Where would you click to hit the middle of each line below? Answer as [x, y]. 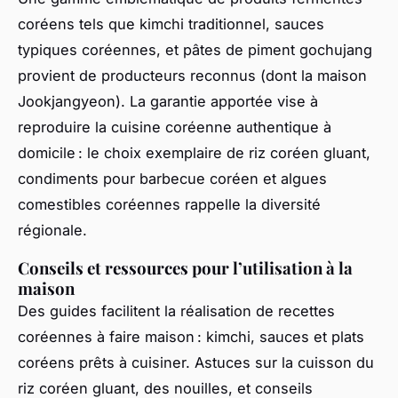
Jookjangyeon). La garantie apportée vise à [168, 102]
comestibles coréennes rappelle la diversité [169, 205]
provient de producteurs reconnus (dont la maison [192, 76]
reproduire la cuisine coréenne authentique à [175, 127]
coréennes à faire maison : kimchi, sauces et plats [191, 337]
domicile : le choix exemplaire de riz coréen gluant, [194, 153]
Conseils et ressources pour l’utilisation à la [185, 268]
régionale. [52, 231]
